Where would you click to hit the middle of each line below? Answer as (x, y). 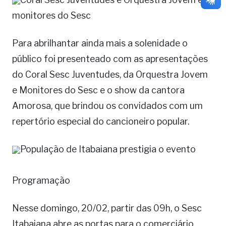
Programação (41, 181)
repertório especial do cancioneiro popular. (101, 122)
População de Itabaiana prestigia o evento (108, 149)
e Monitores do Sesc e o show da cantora (98, 90)
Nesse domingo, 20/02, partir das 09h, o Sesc (107, 208)
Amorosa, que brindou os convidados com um (107, 106)
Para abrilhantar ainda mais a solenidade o (100, 43)
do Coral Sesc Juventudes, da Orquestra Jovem (110, 75)
